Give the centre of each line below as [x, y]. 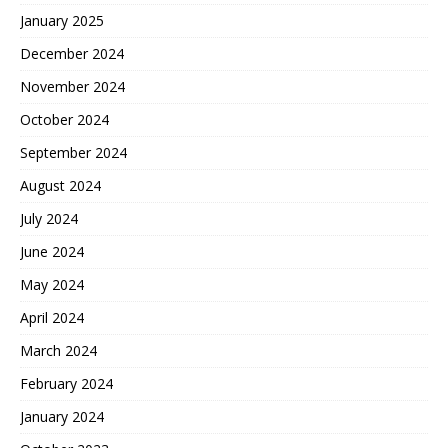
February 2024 [66, 384]
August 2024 [60, 186]
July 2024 [49, 219]
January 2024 [62, 417]
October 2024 [64, 120]
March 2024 [58, 351]
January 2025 [62, 21]
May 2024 [52, 285]
